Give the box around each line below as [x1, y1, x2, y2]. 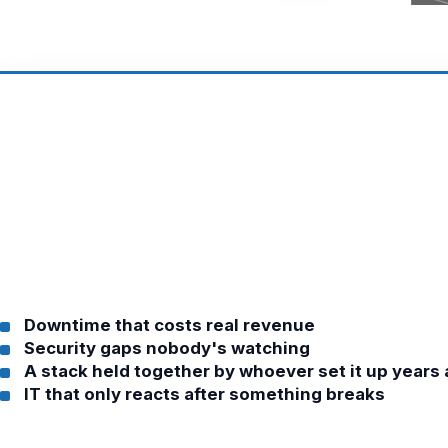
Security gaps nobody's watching [24, 338, 310, 358]
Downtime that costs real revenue [24, 315, 315, 335]
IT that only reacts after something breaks [24, 384, 385, 404]
